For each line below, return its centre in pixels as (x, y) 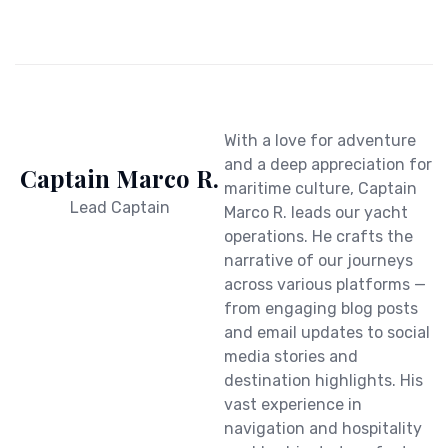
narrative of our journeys (318, 260)
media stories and (291, 356)
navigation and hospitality (323, 428)
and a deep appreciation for (328, 164)
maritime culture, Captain (320, 188)
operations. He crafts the (318, 236)
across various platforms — (325, 284)
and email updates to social (327, 332)
